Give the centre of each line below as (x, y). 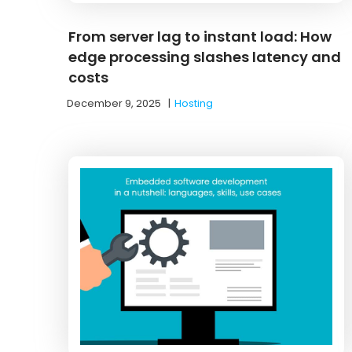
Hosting (194, 103)
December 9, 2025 (114, 103)
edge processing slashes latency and (205, 57)
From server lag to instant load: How (200, 36)
